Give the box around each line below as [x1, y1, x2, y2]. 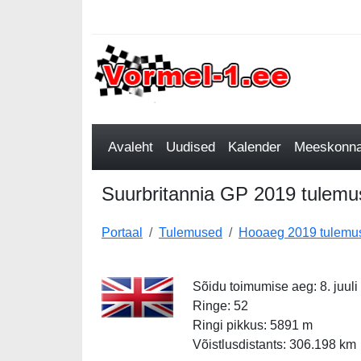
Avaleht [108, 139, 153, 155]
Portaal [102, 226, 143, 239]
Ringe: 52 [192, 299, 248, 313]
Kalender [228, 139, 281, 155]
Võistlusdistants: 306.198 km [192, 338, 356, 351]
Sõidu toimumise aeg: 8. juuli [192, 280, 358, 293]
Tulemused [159, 226, 222, 239]
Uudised [166, 139, 215, 155]
